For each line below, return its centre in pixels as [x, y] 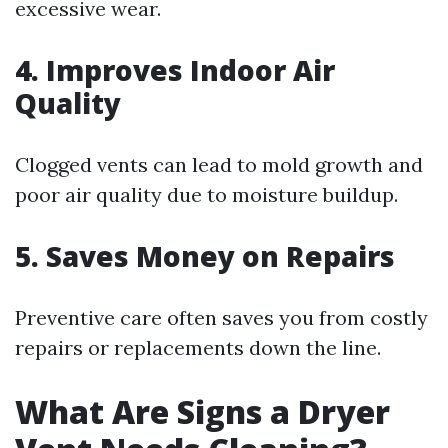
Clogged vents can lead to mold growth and [219, 164]
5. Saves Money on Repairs [205, 256]
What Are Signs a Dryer [202, 411]
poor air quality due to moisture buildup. [206, 194]
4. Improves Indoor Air [175, 70]
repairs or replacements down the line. [198, 347]
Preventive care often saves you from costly [221, 317]
